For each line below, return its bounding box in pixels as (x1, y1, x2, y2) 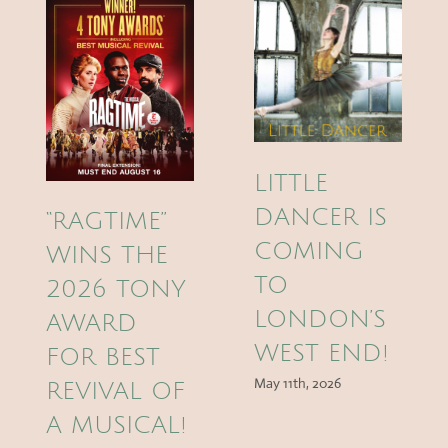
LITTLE (254, 169, 329, 196)
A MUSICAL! (45, 412, 187, 439)
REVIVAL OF (45, 378, 185, 405)
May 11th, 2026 (254, 373, 342, 392)
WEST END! (254, 339, 390, 366)
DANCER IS (254, 203, 388, 230)
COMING (254, 237, 365, 264)
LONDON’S (254, 305, 387, 332)
